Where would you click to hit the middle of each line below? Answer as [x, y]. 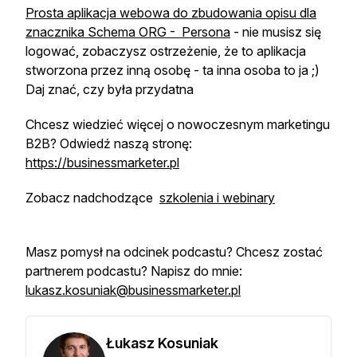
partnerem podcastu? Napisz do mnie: [134, 271]
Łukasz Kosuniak [162, 343]
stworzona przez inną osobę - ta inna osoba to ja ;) [173, 70]
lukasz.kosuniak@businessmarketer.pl [133, 290]
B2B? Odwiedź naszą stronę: [109, 143]
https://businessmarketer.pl [102, 163]
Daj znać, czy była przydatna [110, 89]
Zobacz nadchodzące [92, 198]
